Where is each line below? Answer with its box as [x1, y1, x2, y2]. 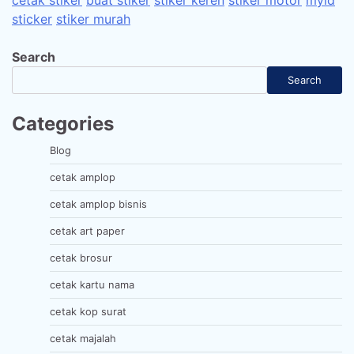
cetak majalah [50, 331, 116, 345]
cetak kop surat [50, 304, 126, 318]
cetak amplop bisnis [50, 197, 147, 210]
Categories [12, 111, 114, 135]
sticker [12, 10, 52, 27]
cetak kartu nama [50, 277, 134, 291]
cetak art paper [50, 224, 125, 237]
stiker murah [56, 10, 130, 27]
